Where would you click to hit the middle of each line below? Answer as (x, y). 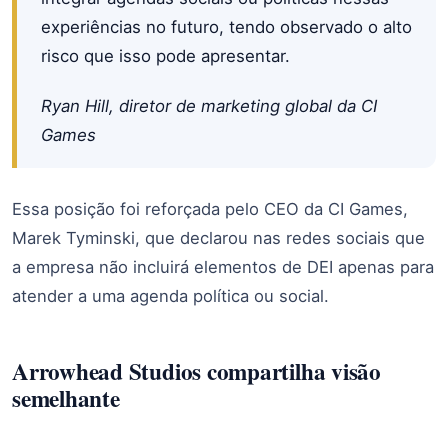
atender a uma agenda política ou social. (170, 296)
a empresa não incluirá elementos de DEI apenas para (223, 267)
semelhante (66, 397)
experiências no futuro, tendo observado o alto (226, 27)
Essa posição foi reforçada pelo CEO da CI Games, (210, 209)
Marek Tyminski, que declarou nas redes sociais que (218, 238)
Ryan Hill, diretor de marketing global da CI (209, 106)
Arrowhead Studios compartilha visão (196, 370)
